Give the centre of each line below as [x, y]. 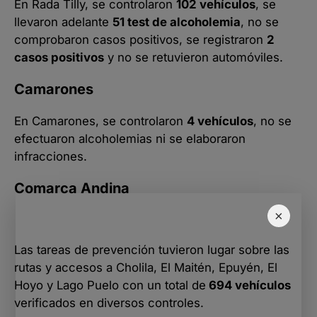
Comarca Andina [72, 188]
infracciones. [51, 156]
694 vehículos [248, 285]
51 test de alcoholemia [177, 22]
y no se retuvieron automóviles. [194, 57]
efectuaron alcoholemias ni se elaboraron [130, 138]
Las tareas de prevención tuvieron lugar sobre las [152, 249]
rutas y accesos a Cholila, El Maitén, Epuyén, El [146, 267]
